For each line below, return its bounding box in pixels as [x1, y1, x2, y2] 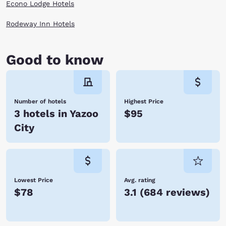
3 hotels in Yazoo [14, 107, 98, 120]
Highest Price [124, 98, 163, 105]
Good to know [6, 51, 103, 68]
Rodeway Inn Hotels [6, 20, 75, 28]
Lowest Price [14, 177, 53, 184]
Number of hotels [14, 98, 66, 105]
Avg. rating [124, 177, 155, 184]
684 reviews [144, 186, 206, 198]
